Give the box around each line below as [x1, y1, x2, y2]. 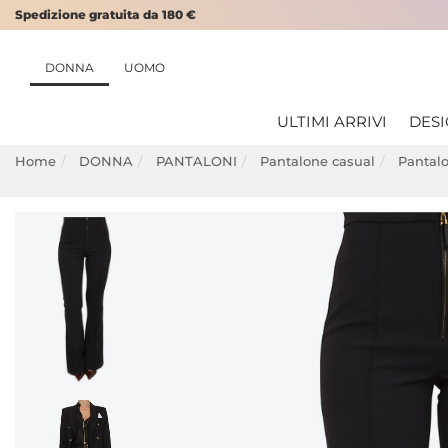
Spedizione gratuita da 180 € [15, 7, 196, 22]
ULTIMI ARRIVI [277, 112, 387, 131]
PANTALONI [156, 153, 237, 169]
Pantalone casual [260, 153, 375, 169]
